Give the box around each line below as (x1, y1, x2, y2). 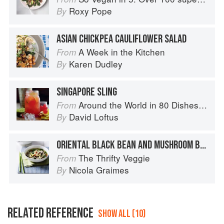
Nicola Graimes (69, 163, 129, 176)
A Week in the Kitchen (78, 45, 165, 58)
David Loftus (69, 110, 118, 123)
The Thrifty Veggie (78, 151, 150, 164)
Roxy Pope (69, 4, 112, 17)
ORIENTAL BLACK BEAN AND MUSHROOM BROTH (200, 138, 206, 152)
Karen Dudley (69, 57, 122, 70)
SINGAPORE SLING (56, 85, 117, 99)
